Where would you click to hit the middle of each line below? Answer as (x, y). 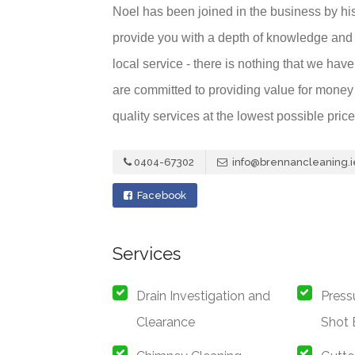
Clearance (166, 323)
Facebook (160, 196)
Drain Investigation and (203, 296)
